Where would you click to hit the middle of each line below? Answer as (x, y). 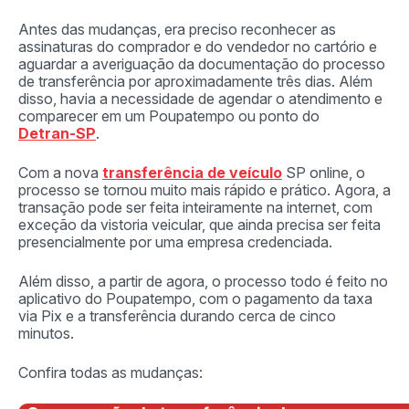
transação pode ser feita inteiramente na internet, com (195, 207)
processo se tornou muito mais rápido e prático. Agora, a (204, 190)
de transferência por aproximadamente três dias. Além (195, 81)
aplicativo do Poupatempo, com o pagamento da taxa (195, 299)
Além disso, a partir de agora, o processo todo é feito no (203, 281)
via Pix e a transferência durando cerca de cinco (177, 316)
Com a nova (60, 173)
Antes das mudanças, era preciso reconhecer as (177, 29)
